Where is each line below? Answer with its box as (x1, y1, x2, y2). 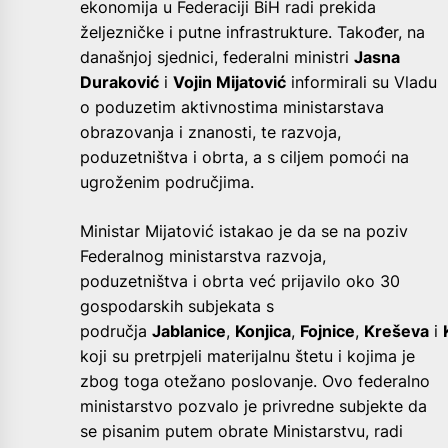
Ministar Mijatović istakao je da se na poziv (80, 220, 408, 241)
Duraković (80, 71, 159, 92)
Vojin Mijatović (173, 71, 286, 92)
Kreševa (364, 320, 429, 341)
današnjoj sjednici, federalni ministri (80, 46, 354, 67)
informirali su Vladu (286, 71, 437, 92)
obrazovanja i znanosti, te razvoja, (80, 121, 341, 142)
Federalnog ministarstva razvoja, (80, 245, 326, 266)
